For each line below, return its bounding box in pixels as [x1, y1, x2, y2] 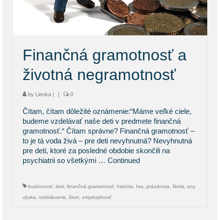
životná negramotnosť [23, 65, 176, 83]
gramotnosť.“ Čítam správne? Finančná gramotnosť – [23, 126, 194, 135]
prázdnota [146, 183, 169, 189]
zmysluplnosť [82, 194, 111, 200]
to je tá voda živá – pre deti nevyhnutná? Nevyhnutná [23, 136, 192, 145]
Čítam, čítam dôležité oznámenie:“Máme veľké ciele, [23, 107, 192, 115]
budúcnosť [28, 183, 53, 189]
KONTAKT [25, 1, 62, 9]
